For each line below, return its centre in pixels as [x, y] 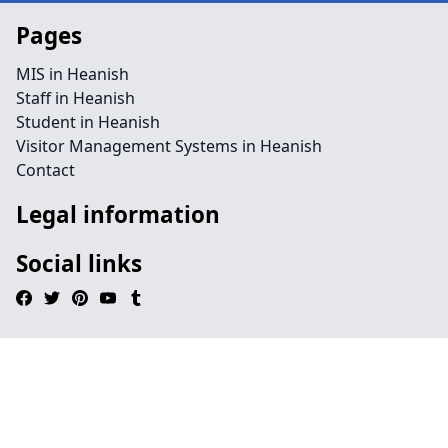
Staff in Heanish [75, 98]
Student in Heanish [88, 122]
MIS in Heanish [72, 74]
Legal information [118, 214]
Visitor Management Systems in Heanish [169, 146]
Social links [79, 263]
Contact [45, 170]
